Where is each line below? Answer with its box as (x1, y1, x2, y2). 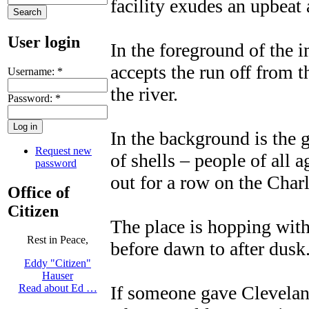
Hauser (42, 270, 73, 282)
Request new (35, 144, 92, 157)
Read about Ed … (18, 282, 97, 295)
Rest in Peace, (27, 234, 88, 246)
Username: (8, 65, 57, 77)
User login (8, 32, 80, 51)
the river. (110, 83, 178, 105)
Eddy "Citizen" (24, 257, 91, 270)
